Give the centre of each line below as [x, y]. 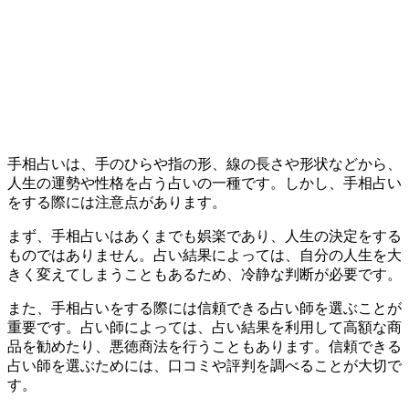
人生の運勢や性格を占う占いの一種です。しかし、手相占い [204, 184]
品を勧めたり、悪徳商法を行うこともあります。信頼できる [204, 347]
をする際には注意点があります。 [117, 203]
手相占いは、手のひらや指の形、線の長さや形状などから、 [204, 164]
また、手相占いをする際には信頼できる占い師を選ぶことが [204, 309]
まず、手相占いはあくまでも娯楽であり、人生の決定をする [204, 236]
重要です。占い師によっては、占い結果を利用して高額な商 [204, 328]
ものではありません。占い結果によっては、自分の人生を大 [204, 256]
